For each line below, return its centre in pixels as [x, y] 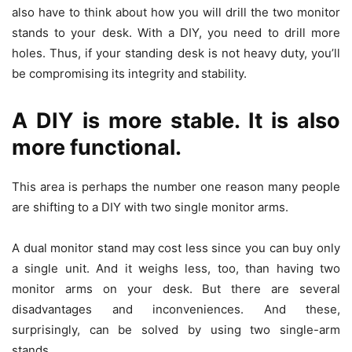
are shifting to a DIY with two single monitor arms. [153, 207]
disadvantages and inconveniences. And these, [176, 310]
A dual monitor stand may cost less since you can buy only [176, 248]
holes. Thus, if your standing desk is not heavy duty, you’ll [176, 53]
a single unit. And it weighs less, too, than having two [176, 269]
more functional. [97, 148]
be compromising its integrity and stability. [129, 74]
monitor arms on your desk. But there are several [176, 289]
